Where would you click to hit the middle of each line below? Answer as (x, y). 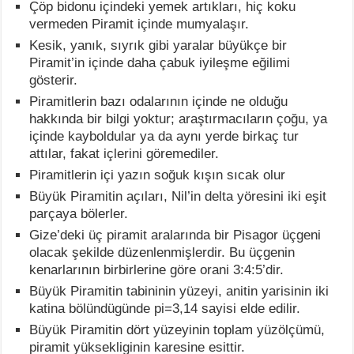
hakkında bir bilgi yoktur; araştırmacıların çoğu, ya (179, 119)
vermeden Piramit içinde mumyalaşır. (139, 24)
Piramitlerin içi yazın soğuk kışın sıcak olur (158, 175)
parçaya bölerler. (79, 214)
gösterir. (54, 81)
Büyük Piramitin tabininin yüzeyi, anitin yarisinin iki (179, 292)
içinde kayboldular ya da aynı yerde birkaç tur (164, 137)
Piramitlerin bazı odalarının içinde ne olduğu (159, 102)
